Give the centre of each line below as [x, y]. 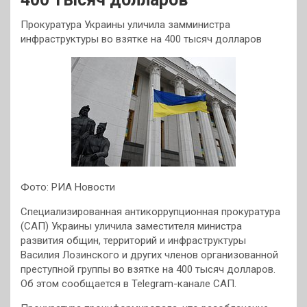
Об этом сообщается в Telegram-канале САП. [128, 284]
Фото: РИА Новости [68, 187]
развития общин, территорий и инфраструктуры [133, 241]
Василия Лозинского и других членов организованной [149, 255]
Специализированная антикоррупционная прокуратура [150, 212]
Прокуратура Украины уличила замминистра [125, 25]
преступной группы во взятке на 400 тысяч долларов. [148, 269]
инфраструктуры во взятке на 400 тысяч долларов [141, 39]
